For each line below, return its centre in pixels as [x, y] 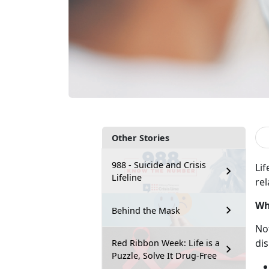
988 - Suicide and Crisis [159, 165]
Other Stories [141, 138]
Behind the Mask [146, 210]
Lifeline [127, 178]
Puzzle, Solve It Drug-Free [164, 256]
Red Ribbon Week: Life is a [166, 243]
